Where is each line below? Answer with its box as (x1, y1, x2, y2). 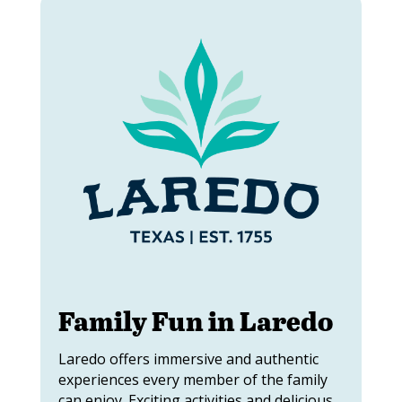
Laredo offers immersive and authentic (57, 348, 319, 369)
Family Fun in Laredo (57, 301, 333, 339)
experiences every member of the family (57, 369, 328, 389)
